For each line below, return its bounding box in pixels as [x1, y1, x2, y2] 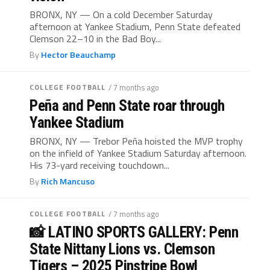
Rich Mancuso [41, 175, 95, 188]
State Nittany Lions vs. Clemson [30, 240, 215, 258]
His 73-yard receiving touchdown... [30, 158, 170, 172]
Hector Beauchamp [41, 48, 116, 61]
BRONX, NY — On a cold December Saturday [30, 7, 213, 22]
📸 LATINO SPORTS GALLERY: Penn [30, 223, 239, 241]
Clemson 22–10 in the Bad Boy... [30, 31, 162, 46]
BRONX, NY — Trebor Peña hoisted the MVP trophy [30, 134, 243, 148]
